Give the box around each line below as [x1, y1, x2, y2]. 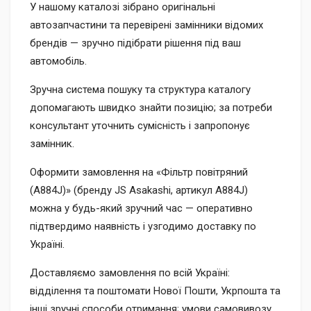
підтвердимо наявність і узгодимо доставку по [30, 219, 256, 233]
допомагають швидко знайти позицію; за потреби [30, 101, 272, 114]
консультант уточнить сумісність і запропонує [30, 119, 250, 132]
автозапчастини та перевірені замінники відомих [30, 18, 263, 31]
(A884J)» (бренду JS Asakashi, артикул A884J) [30, 183, 248, 196]
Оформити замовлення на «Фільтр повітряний [30, 165, 248, 178]
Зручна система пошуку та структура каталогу [30, 83, 251, 96]
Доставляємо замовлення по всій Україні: [30, 266, 230, 279]
